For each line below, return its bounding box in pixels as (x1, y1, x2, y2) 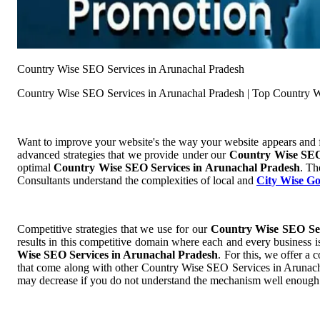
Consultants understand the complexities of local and (17, 174, 256, 187)
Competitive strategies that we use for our (17, 223, 211, 236)
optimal (17, 161, 54, 174)
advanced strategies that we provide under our (17, 149, 230, 161)
